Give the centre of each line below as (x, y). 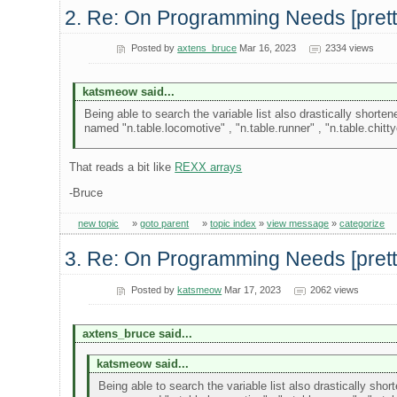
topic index (234, 223)
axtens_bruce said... (137, 333)
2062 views (334, 289)
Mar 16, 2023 (267, 48)
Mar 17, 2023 (252, 289)
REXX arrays (209, 167)
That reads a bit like (122, 167)
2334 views (349, 48)
